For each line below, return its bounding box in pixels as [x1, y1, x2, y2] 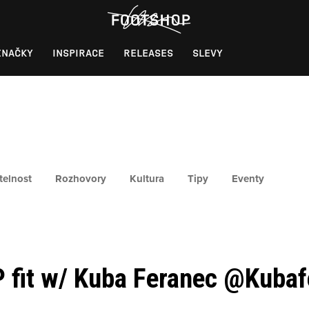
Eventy [232, 172, 264, 185]
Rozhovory [55, 172, 106, 185]
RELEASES [123, 47, 173, 59]
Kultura [130, 172, 164, 185]
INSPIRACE [52, 47, 104, 59]
